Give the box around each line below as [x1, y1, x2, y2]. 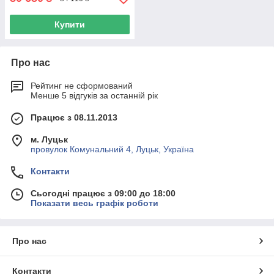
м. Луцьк [31, 135, 68, 145]
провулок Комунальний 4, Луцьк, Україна [31, 144, 194, 155]
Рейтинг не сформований [31, 81, 133, 91]
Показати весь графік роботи [31, 198, 158, 209]
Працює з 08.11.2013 [31, 113, 117, 123]
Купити [54, 20, 85, 30]
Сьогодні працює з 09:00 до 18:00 [31, 188, 176, 199]
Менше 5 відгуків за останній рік [31, 91, 158, 101]
